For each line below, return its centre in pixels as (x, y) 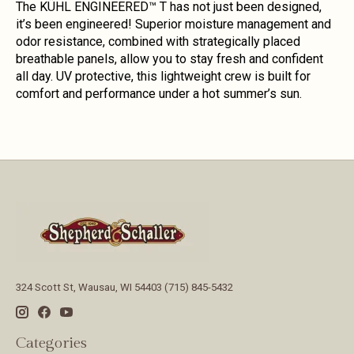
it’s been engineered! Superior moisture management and (173, 24)
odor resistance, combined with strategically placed (158, 41)
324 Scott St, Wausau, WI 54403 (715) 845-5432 (124, 287)
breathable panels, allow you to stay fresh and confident (169, 58)
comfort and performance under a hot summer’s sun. (159, 93)
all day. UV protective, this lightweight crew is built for (163, 76)
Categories (51, 343)
